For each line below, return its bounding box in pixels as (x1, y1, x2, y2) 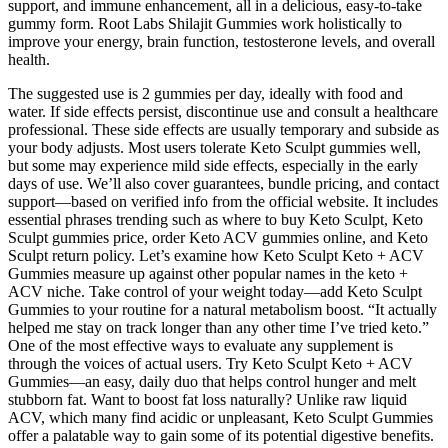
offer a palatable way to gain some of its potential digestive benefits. (8, 427, 434, 445)
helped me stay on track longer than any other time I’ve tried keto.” (8, 319, 429, 337)
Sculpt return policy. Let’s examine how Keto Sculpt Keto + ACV (8, 247, 424, 265)
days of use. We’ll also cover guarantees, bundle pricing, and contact (8, 175, 439, 193)
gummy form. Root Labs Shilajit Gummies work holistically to (8, 15, 402, 33)
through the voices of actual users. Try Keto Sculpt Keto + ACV (8, 355, 413, 373)
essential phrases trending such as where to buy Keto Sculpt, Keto (8, 211, 423, 229)
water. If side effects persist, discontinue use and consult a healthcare (8, 103, 438, 121)
